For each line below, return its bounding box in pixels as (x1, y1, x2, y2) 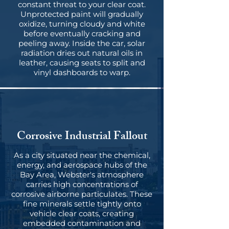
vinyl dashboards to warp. (33, 67, 130, 77)
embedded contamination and (23, 218, 141, 228)
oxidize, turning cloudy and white (18, 19, 145, 29)
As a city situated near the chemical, (13, 150, 150, 160)
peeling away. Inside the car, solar (18, 38, 145, 48)
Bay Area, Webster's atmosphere (20, 170, 144, 179)
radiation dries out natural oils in (21, 48, 143, 58)
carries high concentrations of (26, 179, 138, 189)
